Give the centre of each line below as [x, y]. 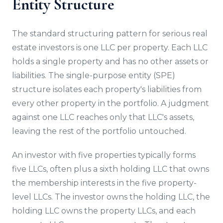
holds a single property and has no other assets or [110, 61]
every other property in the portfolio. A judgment [111, 103]
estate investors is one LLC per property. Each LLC [110, 48]
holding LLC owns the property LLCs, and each [104, 211]
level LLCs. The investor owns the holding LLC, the [111, 197]
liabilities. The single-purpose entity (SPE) [94, 75]
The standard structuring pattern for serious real [110, 34]
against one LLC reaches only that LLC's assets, [103, 117]
